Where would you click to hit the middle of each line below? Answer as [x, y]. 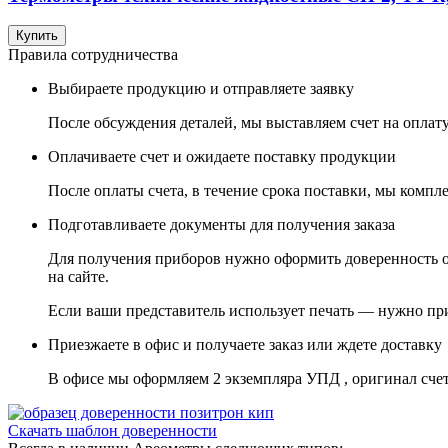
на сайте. [78, 277]
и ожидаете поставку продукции [282, 157]
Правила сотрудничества [93, 55]
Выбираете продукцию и [135, 89]
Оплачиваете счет [108, 157]
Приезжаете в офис [113, 345]
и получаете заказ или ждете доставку [310, 345]
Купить [37, 36]
